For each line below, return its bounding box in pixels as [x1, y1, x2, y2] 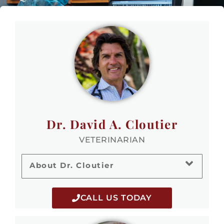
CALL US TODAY [80, 192, 152, 202]
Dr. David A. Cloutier [46, 116, 178, 132]
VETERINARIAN [79, 135, 145, 145]
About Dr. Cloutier [29, 160, 113, 170]
